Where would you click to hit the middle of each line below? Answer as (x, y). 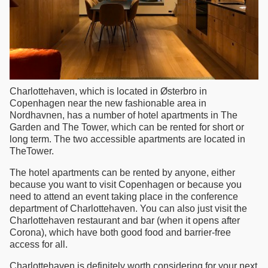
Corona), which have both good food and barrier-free (120, 233)
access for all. (39, 245)
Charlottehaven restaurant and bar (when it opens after (125, 221)
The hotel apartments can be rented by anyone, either (122, 173)
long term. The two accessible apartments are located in (127, 139)
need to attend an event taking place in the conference (124, 197)
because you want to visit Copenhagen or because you (126, 185)
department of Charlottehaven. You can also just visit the (128, 209)
